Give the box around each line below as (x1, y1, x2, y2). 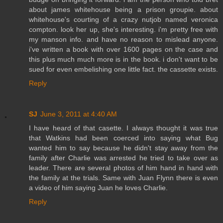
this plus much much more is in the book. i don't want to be (29, 55, 218, 63)
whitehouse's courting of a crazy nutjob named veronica (29, 15, 218, 23)
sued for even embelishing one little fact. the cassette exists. (29, 65, 218, 73)
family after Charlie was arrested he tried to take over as (29, 153, 218, 162)
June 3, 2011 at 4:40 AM (40, 110, 117, 118)
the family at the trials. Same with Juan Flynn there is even (29, 173, 218, 182)
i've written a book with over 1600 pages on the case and (29, 45, 218, 53)
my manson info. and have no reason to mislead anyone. (29, 35, 218, 43)
